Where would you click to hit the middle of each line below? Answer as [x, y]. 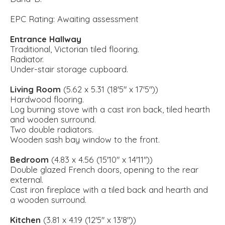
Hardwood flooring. [47, 99]
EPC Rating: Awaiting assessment [74, 19]
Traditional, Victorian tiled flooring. [75, 49]
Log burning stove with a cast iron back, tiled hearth [110, 109]
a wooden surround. [48, 200]
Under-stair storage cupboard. [69, 69]
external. [27, 180]
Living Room [35, 89]
